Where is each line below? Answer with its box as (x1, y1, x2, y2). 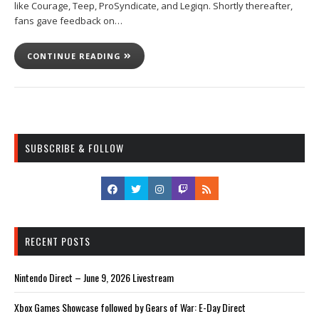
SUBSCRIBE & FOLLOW (25, 140, 124, 155)
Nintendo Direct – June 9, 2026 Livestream (14, 269, 174, 285)
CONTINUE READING (27, 50, 124, 61)
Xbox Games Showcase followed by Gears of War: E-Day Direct (14, 299, 246, 315)
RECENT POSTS (25, 233, 90, 249)
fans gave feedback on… (14, 14, 122, 27)
